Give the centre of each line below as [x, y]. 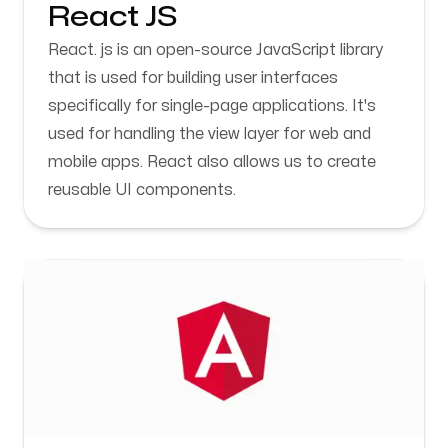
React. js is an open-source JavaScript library [215, 50]
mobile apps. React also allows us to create [212, 162]
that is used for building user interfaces [193, 78]
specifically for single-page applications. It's [212, 106]
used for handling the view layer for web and [209, 134]
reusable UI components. [142, 190]
